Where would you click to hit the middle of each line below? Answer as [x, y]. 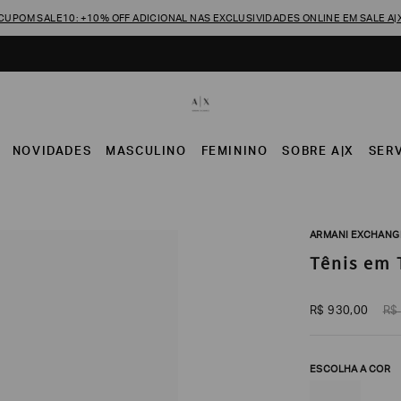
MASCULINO [146, 153]
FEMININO [235, 153]
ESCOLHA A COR [350, 370]
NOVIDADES [52, 153]
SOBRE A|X [318, 153]
